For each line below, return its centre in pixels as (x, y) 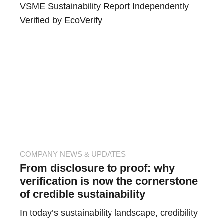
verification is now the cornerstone (109, 181)
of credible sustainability (83, 194)
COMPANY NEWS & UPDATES (73, 154)
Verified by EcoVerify (61, 21)
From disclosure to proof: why (97, 168)
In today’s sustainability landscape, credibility (109, 213)
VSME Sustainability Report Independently (104, 7)
